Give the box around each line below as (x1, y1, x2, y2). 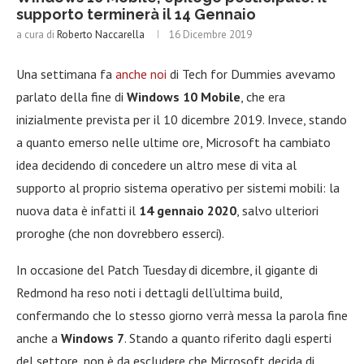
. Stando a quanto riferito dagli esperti (124, 329, 331, 346)
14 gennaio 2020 (139, 201, 236, 219)
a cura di (16, 27, 57, 41)
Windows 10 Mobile (127, 88, 240, 105)
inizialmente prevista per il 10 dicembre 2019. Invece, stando (16, 110, 347, 128)
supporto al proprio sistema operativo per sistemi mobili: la (16, 179, 340, 196)
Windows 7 (58, 329, 124, 346)
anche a (16, 329, 58, 346)
